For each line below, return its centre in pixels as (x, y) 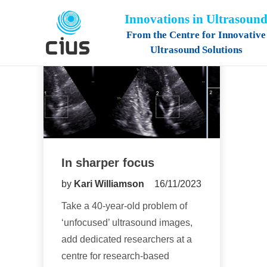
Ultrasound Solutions (196, 49)
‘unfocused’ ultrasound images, (127, 222)
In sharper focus (108, 162)
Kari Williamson (110, 184)
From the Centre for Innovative (196, 35)
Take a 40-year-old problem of (124, 206)
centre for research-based (115, 256)
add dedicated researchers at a (127, 239)
